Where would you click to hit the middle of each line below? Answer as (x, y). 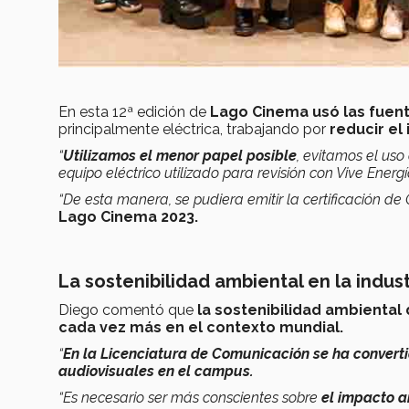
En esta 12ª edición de (134, 112)
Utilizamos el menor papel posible (180, 156)
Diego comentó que (128, 310)
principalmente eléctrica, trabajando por (194, 130)
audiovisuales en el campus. (158, 372)
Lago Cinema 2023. (128, 217)
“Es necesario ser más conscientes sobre (190, 398)
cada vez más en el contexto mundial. (201, 328)
